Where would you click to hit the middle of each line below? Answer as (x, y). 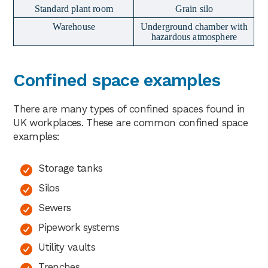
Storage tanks (71, 168)
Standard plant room (74, 8)
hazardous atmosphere (194, 36)
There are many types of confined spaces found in (129, 109)
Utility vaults (67, 247)
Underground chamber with (194, 26)
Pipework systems (79, 227)
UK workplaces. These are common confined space (131, 122)
